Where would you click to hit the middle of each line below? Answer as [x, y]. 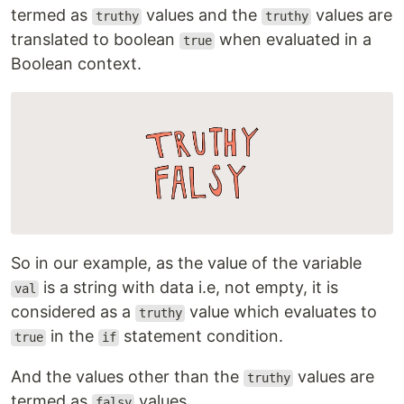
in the [73, 336]
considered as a [73, 312]
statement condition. [202, 336]
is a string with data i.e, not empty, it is [189, 288]
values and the [202, 15]
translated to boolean [95, 40]
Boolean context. [76, 64]
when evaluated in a [294, 40]
